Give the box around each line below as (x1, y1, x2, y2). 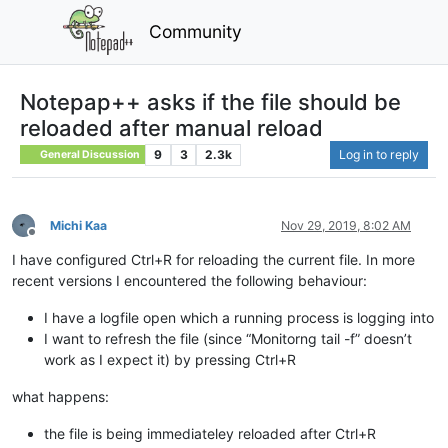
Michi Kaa (50, 217, 107, 233)
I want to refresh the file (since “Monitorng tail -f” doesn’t (44, 329, 412, 347)
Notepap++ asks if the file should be (20, 88, 401, 115)
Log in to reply (339, 146, 419, 162)
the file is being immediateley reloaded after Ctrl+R (44, 424, 376, 442)
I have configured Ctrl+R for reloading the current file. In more (12, 250, 415, 268)
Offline (31, 232, 68, 248)
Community (149, 20, 243, 42)
